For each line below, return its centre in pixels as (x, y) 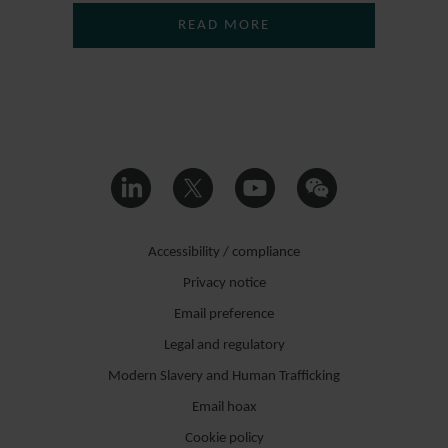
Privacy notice (224, 283)
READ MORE (224, 25)
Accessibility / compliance (224, 252)
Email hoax (224, 407)
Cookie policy (224, 438)
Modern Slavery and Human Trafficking (224, 376)
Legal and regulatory (224, 345)
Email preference (224, 314)
